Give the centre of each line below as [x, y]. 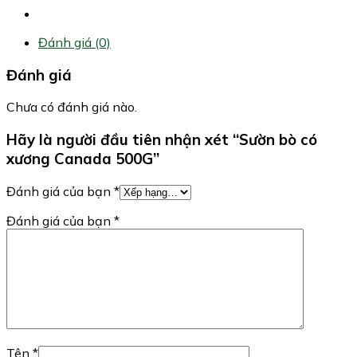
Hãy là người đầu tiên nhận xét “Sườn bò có [162, 140]
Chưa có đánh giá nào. [72, 107]
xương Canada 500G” [83, 159]
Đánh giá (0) [75, 42]
